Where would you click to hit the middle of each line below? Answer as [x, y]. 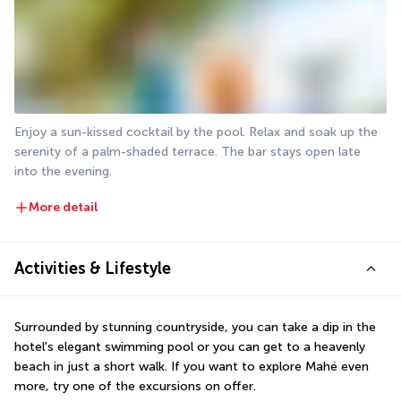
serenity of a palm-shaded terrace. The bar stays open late [188, 152]
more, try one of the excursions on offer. [135, 386]
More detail [64, 208]
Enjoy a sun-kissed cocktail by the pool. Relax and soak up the [196, 132]
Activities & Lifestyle [93, 268]
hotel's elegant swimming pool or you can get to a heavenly [190, 346]
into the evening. [63, 172]
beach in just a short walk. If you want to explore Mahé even [192, 366]
